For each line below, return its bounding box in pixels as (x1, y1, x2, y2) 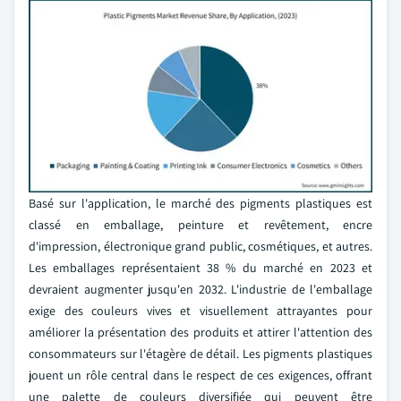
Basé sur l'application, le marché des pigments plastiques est (29, 195, 372, 211)
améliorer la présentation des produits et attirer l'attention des (29, 324, 372, 340)
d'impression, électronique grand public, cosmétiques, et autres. (29, 238, 372, 254)
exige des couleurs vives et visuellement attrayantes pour (29, 303, 372, 319)
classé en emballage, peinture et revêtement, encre (29, 217, 372, 233)
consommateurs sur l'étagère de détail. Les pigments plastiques (29, 346, 372, 362)
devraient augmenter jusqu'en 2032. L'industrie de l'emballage (29, 281, 372, 297)
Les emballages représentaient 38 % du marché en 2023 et (29, 260, 372, 276)
